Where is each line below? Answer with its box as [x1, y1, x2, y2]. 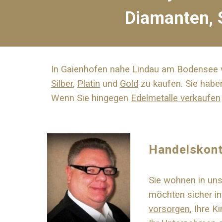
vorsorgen [149, 204, 190, 215]
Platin [77, 78, 100, 89]
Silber [51, 78, 73, 89]
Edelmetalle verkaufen [130, 93, 221, 104]
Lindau [132, 64, 159, 75]
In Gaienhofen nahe [51, 64, 132, 75]
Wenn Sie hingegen [51, 93, 131, 104]
